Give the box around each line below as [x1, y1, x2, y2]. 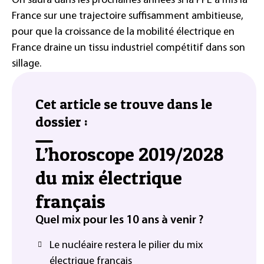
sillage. [12, 58, 41, 70]
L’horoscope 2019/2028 [35, 143, 224, 166]
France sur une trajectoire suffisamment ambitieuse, [12, 11, 243, 22]
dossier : [35, 113, 88, 131]
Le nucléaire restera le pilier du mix [49, 240, 203, 252]
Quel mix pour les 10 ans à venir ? [35, 214, 203, 227]
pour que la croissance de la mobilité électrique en [12, 27, 235, 38]
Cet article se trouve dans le [35, 95, 212, 113]
